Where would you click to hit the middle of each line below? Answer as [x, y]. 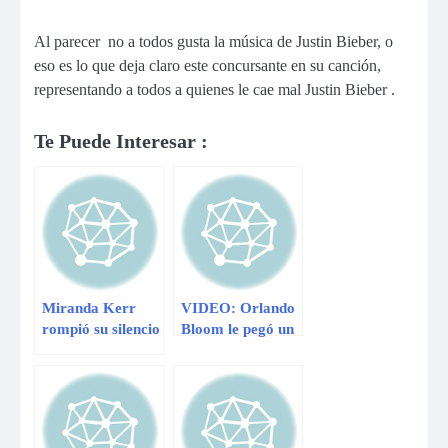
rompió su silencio [101, 329]
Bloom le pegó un [237, 329]
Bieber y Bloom [93, 371]
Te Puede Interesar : [121, 141]
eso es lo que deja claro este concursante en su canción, [207, 65]
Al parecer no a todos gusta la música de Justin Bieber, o [213, 41]
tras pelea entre [93, 350]
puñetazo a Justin [238, 350]
